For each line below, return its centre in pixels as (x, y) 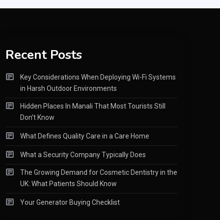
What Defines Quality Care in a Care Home (85, 136)
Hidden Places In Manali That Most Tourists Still (93, 106)
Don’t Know (37, 117)
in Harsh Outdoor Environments (69, 88)
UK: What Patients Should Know (69, 183)
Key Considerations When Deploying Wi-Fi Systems (98, 77)
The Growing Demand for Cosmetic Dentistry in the (99, 172)
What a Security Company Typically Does (83, 154)
